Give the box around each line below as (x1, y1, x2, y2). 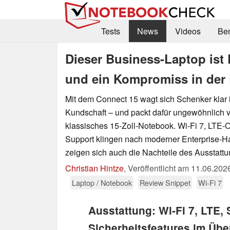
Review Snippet (140, 177, 190, 188)
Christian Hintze (65, 162, 124, 174)
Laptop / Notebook (72, 177, 132, 188)
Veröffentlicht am (128, 162, 191, 174)
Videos (175, 25, 201, 37)
